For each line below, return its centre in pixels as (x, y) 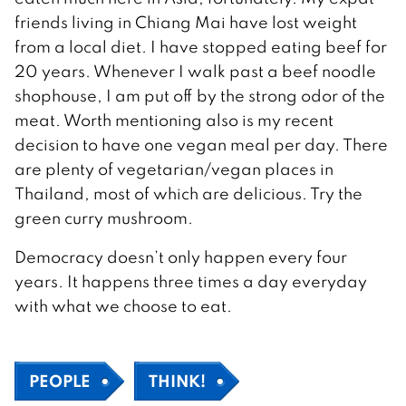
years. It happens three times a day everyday (191, 281)
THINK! (177, 380)
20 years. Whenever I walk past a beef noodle (195, 71)
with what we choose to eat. (123, 305)
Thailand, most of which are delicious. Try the (188, 193)
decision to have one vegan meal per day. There (201, 144)
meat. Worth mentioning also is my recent (174, 120)
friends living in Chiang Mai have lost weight (186, 22)
